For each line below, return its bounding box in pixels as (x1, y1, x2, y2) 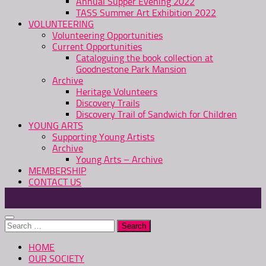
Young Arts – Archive (76, 154, 163, 165)
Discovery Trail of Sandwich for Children (76, 109, 237, 120)
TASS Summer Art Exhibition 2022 (76, 7, 216, 18)
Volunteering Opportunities (52, 30, 163, 41)
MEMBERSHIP (28, 165, 86, 176)
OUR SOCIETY (28, 253, 84, 264)
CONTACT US (28, 176, 81, 188)
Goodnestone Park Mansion (76, 64, 186, 75)
